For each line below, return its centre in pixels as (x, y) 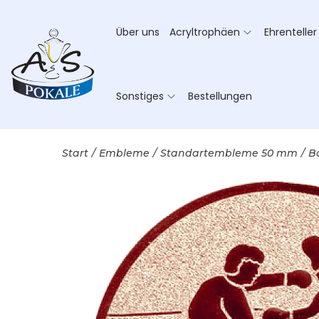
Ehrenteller (291, 32)
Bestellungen (220, 96)
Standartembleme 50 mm (229, 153)
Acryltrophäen (205, 32)
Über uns (138, 32)
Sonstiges (140, 96)
